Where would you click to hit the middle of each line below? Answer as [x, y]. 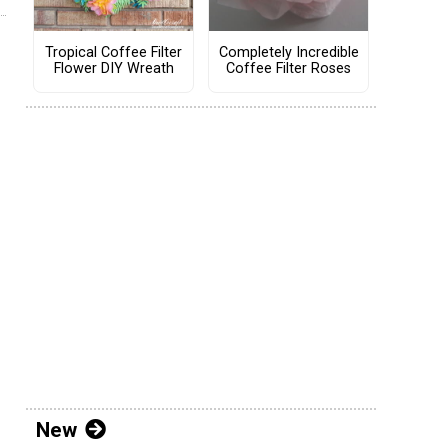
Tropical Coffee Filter [113, 53]
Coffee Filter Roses [288, 69]
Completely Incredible [288, 53]
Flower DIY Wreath [113, 69]
